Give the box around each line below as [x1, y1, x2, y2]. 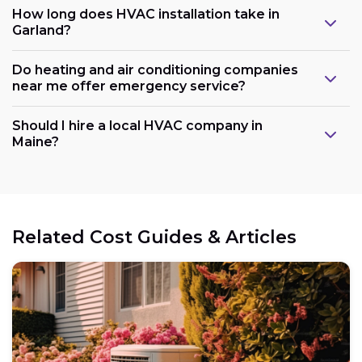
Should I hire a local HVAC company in [12, 117, 263, 133]
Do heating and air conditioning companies [12, 61, 298, 78]
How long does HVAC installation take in [12, 6, 280, 22]
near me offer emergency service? [12, 78, 246, 94]
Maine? [12, 133, 59, 149]
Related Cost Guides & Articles [12, 225, 297, 248]
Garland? [12, 22, 71, 38]
